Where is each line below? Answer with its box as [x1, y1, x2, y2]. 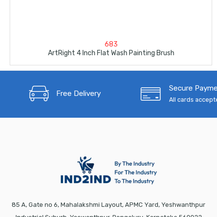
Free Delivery [56, 89, 101, 98]
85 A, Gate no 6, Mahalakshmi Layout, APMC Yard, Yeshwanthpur [12, 201, 205, 208]
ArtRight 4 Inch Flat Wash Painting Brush [47, 48, 174, 57]
